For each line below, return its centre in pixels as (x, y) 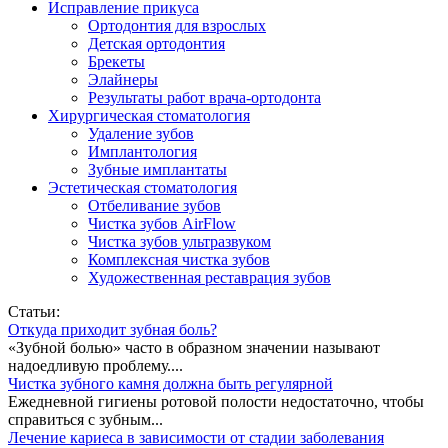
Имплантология (142, 151)
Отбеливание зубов (154, 205)
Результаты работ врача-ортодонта (204, 97)
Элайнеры (123, 79)
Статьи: (34, 311)
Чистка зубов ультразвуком (179, 241)
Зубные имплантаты (157, 169)
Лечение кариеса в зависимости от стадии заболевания (196, 437)
